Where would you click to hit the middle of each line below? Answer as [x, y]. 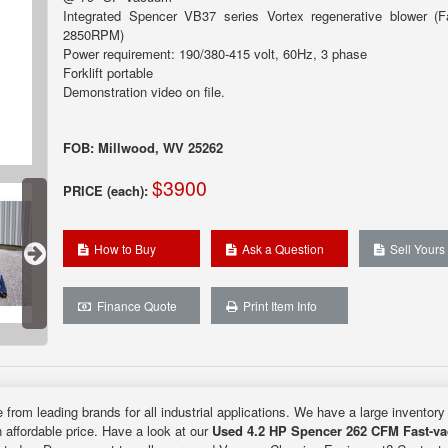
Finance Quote [134, 305]
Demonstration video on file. [144, 91]
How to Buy [122, 248]
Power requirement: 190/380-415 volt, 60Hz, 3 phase [215, 53]
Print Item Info [276, 305]
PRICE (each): [105, 190]
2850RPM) [93, 34]
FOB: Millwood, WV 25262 [143, 147]
